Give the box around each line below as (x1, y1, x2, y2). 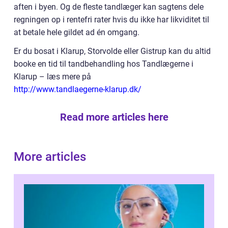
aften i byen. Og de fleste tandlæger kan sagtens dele (14, 2, 204, 12)
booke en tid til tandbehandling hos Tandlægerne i (14, 59, 193, 69)
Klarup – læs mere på (14, 72, 91, 82)
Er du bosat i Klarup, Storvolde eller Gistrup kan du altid (14, 46, 211, 56)
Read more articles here (60, 111, 168, 124)
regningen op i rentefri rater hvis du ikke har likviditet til (14, 15, 209, 25)
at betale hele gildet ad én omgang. (14, 27, 139, 38)
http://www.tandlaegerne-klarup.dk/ (14, 84, 141, 95)
